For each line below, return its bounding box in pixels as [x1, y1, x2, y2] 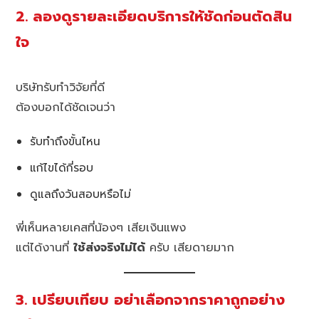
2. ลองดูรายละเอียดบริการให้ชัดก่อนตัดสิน [16, 6, 293, 28]
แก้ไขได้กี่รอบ [30, 159, 94, 177]
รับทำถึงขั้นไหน [30, 133, 101, 150]
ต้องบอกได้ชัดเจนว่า [16, 99, 116, 117]
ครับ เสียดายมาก [145, 239, 235, 257]
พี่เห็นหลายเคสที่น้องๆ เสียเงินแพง [16, 219, 187, 237]
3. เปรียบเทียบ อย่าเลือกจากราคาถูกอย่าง [16, 289, 286, 312]
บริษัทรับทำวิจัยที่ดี [16, 79, 105, 97]
